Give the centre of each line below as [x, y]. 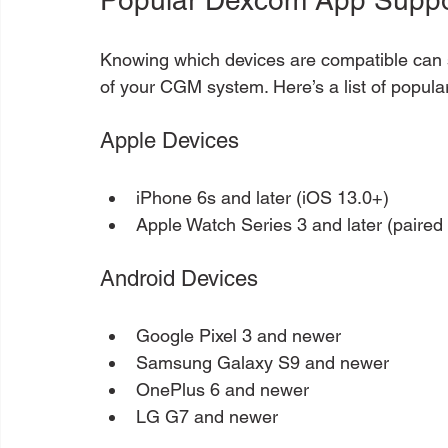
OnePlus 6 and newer [222, 389]
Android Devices [179, 278]
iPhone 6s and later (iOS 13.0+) [262, 197]
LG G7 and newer [207, 416]
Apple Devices [169, 140]
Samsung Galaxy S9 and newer [262, 362]
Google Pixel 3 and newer [238, 335]
